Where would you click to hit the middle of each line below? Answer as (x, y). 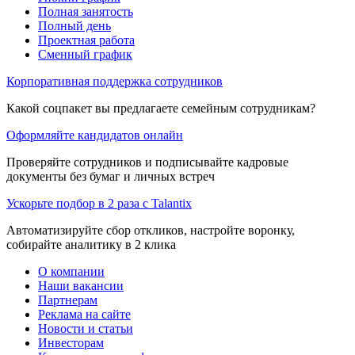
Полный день (74, 25)
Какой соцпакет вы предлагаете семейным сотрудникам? (161, 108)
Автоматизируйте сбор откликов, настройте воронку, (151, 230)
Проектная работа (86, 40)
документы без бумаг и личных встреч (111, 176)
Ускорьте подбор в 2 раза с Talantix (99, 203)
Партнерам (68, 300)
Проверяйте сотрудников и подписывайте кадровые (147, 162)
